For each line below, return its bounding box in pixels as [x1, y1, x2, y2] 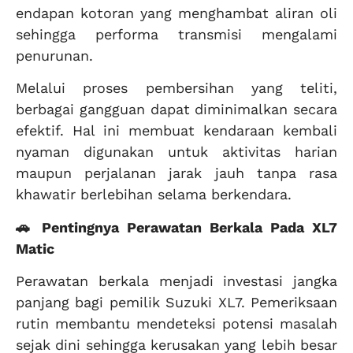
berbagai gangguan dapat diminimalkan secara [16, 101, 337, 118]
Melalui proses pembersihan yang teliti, [16, 80, 337, 97]
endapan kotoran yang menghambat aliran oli [16, 4, 337, 21]
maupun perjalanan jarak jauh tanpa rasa [16, 165, 337, 182]
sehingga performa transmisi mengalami [16, 25, 337, 43]
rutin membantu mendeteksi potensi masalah [16, 314, 337, 332]
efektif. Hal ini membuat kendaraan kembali [16, 122, 337, 139]
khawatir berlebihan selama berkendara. [16, 186, 292, 203]
